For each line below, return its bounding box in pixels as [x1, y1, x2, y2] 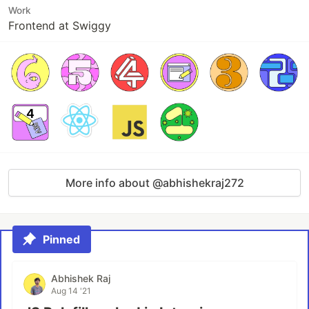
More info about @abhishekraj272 [65, 176, 244, 190]
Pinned [43, 232, 80, 246]
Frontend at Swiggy [8, 19, 111, 32]
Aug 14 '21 [51, 286, 91, 296]
